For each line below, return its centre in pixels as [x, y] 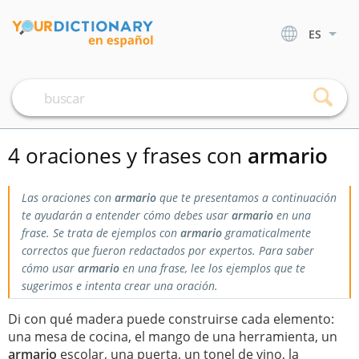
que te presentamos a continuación [246, 198]
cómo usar [50, 268]
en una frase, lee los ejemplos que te [212, 268]
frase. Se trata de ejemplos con [101, 233]
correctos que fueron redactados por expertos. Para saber [168, 250]
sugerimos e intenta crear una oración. [120, 286]
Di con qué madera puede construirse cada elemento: [171, 319]
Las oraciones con [68, 198]
